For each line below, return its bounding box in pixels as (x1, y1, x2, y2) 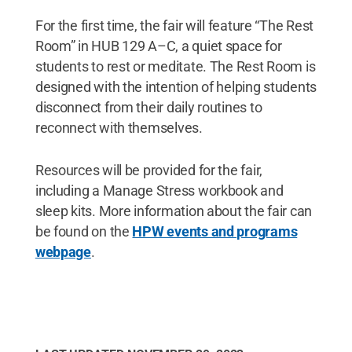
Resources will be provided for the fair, (35, 162, 262, 178)
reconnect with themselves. (35, 119, 203, 136)
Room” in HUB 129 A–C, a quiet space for (35, 38, 282, 54)
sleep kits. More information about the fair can (35, 203, 313, 219)
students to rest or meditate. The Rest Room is (35, 58, 316, 75)
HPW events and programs (132, 223, 298, 240)
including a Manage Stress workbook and (35, 182, 284, 199)
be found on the (35, 223, 133, 240)
